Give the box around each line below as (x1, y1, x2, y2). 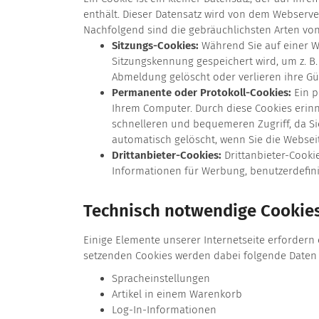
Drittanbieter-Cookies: (112, 149, 221, 162)
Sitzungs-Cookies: (112, 39, 199, 53)
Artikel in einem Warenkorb (112, 288, 242, 301)
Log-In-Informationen (112, 303, 216, 317)
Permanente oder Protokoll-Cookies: (112, 86, 291, 100)
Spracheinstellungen (112, 272, 210, 286)
